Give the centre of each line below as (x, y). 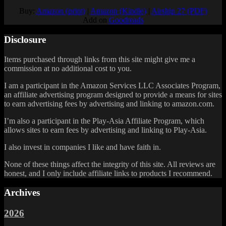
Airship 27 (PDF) (179, 11)
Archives (22, 193)
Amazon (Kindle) (118, 11)
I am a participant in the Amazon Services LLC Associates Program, (112, 85)
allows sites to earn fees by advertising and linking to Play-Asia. (105, 130)
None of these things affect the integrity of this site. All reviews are (110, 164)
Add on (96, 20)
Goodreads (126, 20)
